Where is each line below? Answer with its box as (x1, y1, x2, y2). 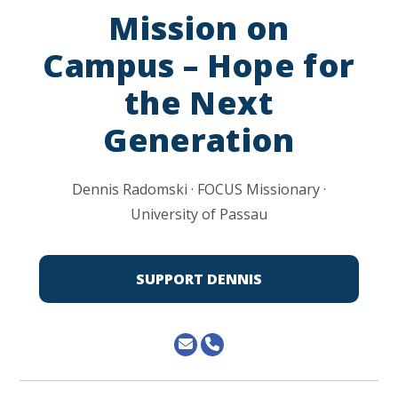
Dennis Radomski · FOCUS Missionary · (72, 179, 326, 199)
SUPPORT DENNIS (136, 269, 262, 289)
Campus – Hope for (43, 44, 355, 87)
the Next (124, 81, 274, 124)
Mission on (108, 6, 290, 50)
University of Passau (131, 204, 267, 224)
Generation (103, 118, 295, 162)
